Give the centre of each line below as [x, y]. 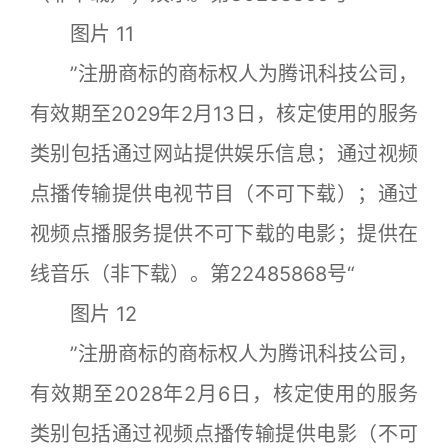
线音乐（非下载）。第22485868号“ [192, 273]
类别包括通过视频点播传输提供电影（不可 [224, 433]
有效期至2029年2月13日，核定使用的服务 [224, 113]
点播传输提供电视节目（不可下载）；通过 [224, 193]
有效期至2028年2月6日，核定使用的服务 [224, 393]
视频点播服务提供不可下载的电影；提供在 [224, 233]
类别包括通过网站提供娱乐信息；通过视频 [224, 153]
